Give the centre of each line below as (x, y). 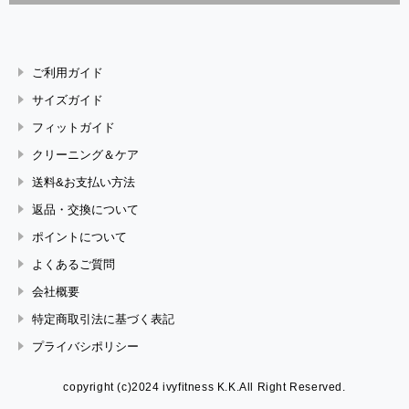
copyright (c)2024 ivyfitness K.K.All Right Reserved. (204, 387)
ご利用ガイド (68, 72)
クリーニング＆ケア (85, 154)
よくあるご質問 (73, 264)
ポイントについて (79, 236)
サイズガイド (68, 100)
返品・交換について (85, 209)
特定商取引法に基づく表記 (103, 319)
